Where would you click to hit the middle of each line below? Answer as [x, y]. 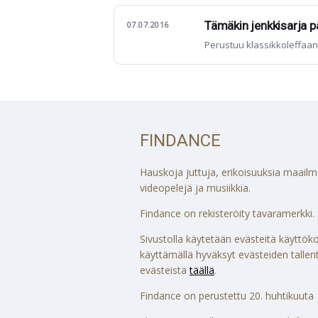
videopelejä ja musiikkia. [195, 188]
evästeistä [165, 270]
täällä [202, 270]
